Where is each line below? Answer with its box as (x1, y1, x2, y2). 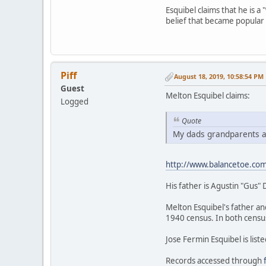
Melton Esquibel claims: (166, 90, 250, 101)
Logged (61, 96, 88, 107)
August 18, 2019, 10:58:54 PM (174, 72, 264, 81)
